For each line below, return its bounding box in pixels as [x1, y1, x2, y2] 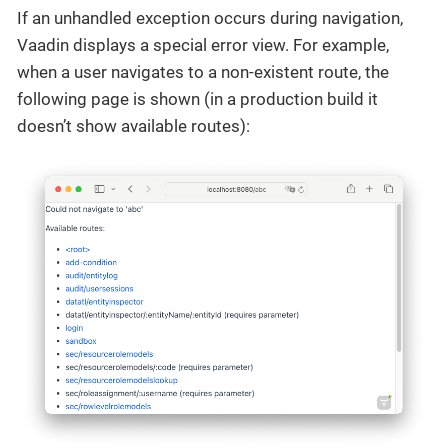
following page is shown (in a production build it [17, 88, 378, 109]
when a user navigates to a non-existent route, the [17, 61, 389, 82]
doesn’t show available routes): [17, 115, 250, 136]
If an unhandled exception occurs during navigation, [17, 7, 403, 28]
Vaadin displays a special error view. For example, [17, 34, 389, 55]
